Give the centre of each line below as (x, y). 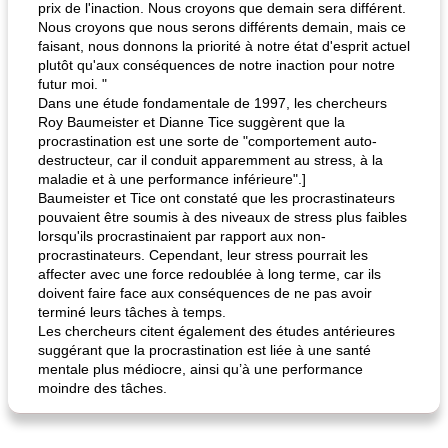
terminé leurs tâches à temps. (132, 312)
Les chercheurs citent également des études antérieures (216, 331)
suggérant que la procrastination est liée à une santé (204, 350)
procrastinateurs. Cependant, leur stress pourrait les (203, 255)
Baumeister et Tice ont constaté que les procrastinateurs (216, 198)
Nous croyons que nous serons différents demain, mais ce (222, 27)
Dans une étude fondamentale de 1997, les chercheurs (212, 103)
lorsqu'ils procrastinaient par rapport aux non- (182, 236)
